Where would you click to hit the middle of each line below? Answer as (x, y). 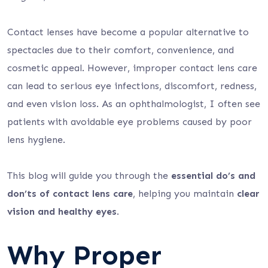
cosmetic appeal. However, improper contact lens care (132, 68)
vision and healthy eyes (62, 211)
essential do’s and (213, 176)
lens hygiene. (36, 140)
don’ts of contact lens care (70, 194)
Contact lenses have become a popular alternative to (128, 32)
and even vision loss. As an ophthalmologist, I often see (134, 104)
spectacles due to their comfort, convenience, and (121, 50)
